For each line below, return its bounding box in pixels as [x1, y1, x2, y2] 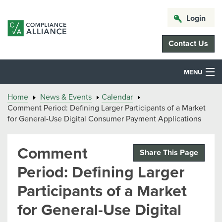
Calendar [102, 92, 133, 102]
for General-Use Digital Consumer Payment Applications [7, 114, 201, 124]
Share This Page [140, 148, 198, 158]
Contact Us [168, 39, 208, 49]
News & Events [40, 92, 92, 102]
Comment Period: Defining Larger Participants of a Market [7, 103, 206, 113]
